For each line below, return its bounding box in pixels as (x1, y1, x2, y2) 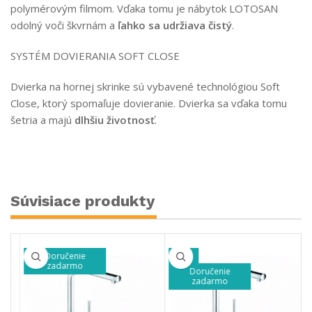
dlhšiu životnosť (75, 113, 155, 127)
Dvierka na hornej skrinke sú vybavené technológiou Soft (10, 79, 280, 94)
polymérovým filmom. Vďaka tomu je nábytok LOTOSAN (10, 1, 278, 16)
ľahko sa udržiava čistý (118, 18, 232, 33)
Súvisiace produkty (10, 192, 155, 210)
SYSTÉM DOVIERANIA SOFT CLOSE (10, 49, 180, 63)
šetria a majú (10, 113, 75, 127)
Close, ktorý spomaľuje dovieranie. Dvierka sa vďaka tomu (10, 96, 287, 111)
